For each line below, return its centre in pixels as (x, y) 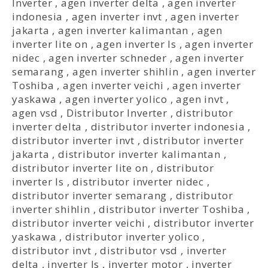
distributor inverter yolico (133, 237)
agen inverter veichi (114, 86)
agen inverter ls (137, 44)
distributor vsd (139, 251)
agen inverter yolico (117, 99)
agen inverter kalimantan (124, 31)
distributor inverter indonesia (168, 127)
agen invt (200, 99)
